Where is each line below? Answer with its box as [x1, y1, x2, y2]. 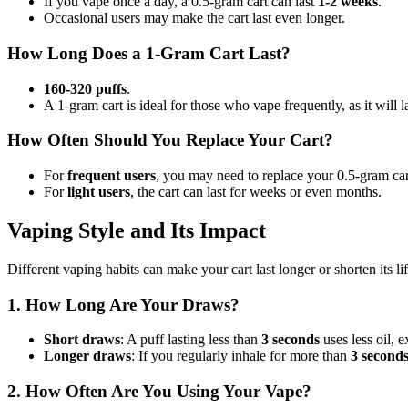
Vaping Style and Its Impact [7, 219, 266, 243]
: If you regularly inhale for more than [131, 348, 351, 364]
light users [67, 184, 130, 200]
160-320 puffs [44, 80, 127, 97]
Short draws [44, 331, 120, 348]
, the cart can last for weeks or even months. [130, 184, 382, 200]
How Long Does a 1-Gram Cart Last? [7, 44, 291, 63]
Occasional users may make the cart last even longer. [44, 10, 345, 26]
